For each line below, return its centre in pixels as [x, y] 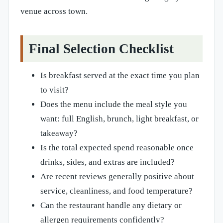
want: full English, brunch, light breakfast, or [119, 119]
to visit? [55, 90]
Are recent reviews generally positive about [117, 177]
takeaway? [59, 133]
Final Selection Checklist [101, 49]
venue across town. [54, 11]
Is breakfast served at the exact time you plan [120, 76]
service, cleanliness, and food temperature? [116, 191]
